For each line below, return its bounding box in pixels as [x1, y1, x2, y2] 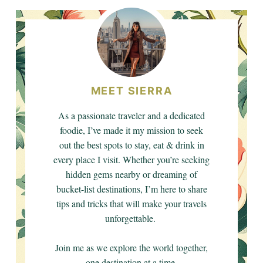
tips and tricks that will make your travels [56, 197, 207, 210]
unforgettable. [104, 212, 159, 224]
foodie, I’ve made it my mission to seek [60, 124, 203, 136]
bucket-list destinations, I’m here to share [56, 183, 207, 195]
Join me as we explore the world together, [55, 241, 208, 254]
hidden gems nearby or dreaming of [66, 168, 197, 180]
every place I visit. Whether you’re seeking [53, 153, 210, 166]
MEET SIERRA [90, 85, 173, 97]
